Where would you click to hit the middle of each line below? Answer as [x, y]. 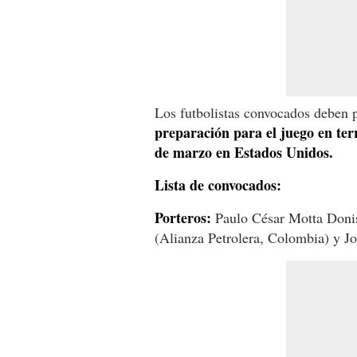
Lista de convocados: [218, 184]
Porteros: [183, 217]
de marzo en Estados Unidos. [244, 152]
